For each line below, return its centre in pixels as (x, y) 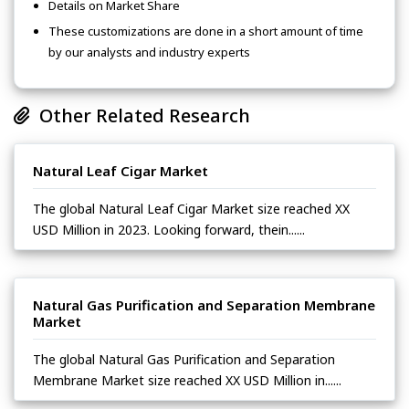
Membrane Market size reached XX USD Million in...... (187, 381)
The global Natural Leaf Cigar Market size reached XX (191, 209)
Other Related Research (140, 116)
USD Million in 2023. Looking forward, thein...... (169, 230)
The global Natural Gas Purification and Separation (184, 360)
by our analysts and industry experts (149, 52)
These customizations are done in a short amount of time (206, 31)
